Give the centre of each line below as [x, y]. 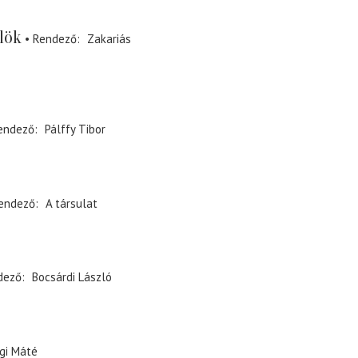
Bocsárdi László [72, 277]
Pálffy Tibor [75, 129]
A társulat [71, 203]
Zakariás [109, 38]
